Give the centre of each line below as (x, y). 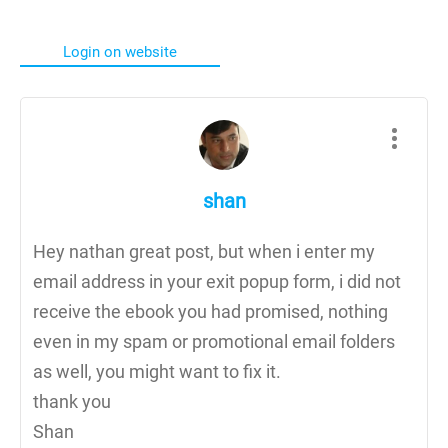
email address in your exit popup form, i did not (217, 281)
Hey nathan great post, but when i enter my (204, 251)
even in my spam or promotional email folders (214, 341)
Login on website (120, 51)
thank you (72, 401)
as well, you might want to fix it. (157, 371)
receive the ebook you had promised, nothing (210, 311)
